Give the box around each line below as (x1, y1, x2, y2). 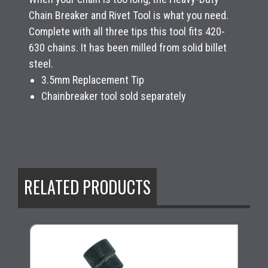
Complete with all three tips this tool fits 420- (29, 25, 225, 38)
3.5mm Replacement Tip (41, 73, 144, 86)
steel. (29, 57, 53, 70)
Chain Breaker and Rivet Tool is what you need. (29, 8, 229, 22)
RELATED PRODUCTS (24, 174, 151, 199)
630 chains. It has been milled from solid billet (29, 41, 227, 54)
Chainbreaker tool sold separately (41, 89, 186, 102)
